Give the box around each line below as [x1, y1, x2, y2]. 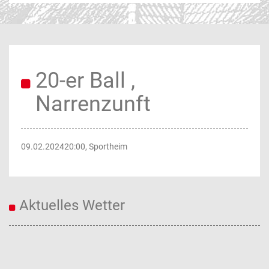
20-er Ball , [35, 68, 135, 94]
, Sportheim [85, 142, 127, 152]
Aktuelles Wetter [19, 197, 125, 214]
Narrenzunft [35, 91, 151, 117]
